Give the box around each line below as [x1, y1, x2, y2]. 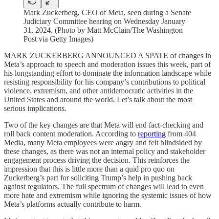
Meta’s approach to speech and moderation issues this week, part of [4, 60, 211, 68]
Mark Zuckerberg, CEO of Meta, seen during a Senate [23, 8, 191, 17]
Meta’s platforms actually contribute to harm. [4, 200, 141, 208]
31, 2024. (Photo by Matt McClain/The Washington [23, 26, 183, 34]
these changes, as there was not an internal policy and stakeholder [4, 147, 205, 155]
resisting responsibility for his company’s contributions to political [4, 78, 205, 86]
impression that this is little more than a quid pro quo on [4, 165, 175, 173]
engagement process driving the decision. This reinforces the [4, 156, 190, 164]
